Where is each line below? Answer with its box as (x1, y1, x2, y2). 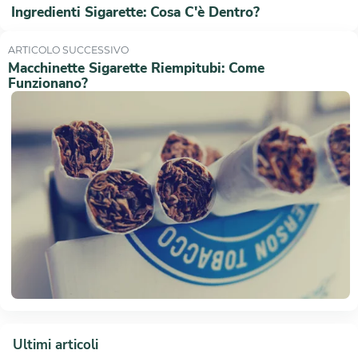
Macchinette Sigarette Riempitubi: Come (8, 58, 265, 78)
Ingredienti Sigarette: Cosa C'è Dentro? (10, 2, 260, 22)
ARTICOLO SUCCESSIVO (8, 43, 129, 56)
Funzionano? (8, 74, 89, 93)
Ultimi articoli (13, 335, 98, 354)
